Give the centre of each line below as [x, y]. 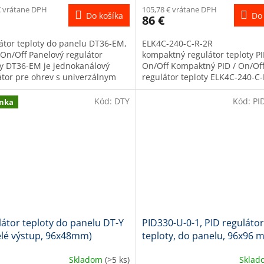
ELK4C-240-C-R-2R [177, 43]
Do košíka [104, 15]
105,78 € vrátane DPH [179, 9]
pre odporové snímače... [189, 99]
